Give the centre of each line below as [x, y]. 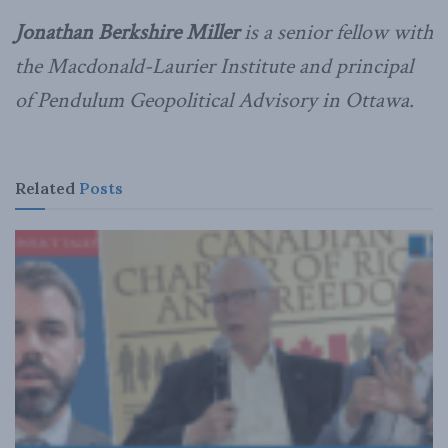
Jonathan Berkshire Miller [127, 33]
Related [45, 187]
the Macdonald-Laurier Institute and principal [214, 67]
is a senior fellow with [336, 33]
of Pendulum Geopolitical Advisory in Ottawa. [214, 101]
